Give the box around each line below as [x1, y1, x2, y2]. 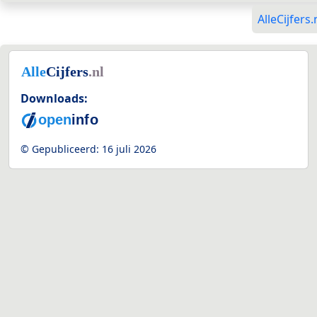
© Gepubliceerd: [21, 142, 102, 156]
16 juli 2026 [102, 142, 156, 156]
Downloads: [21, 90, 88, 106]
